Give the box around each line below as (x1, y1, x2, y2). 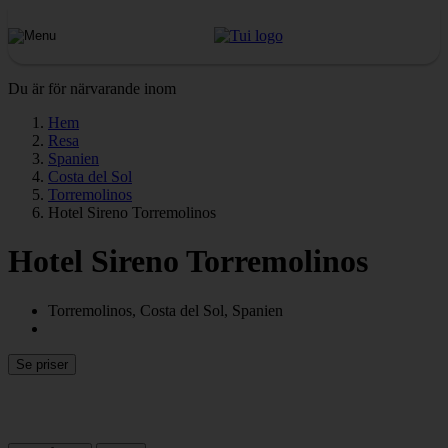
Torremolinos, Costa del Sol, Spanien (48, 301, 283, 319)
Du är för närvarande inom (8, 80, 176, 97)
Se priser (16, 356, 68, 372)
